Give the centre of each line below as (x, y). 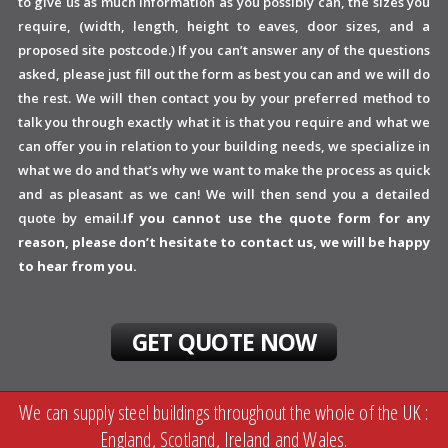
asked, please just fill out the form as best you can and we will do (224, 73)
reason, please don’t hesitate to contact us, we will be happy (224, 241)
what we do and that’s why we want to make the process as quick (224, 169)
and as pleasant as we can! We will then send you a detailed (224, 193)
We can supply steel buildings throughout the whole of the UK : (224, 412)
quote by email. (70, 217)
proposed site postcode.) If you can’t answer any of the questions (224, 49)
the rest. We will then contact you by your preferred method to (224, 97)
